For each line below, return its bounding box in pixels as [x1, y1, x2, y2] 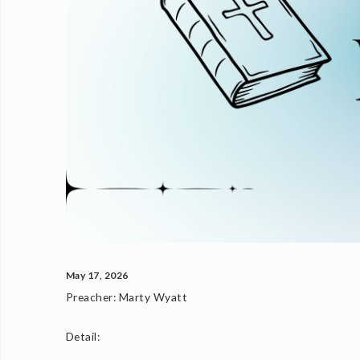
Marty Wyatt [116, 290, 188, 305]
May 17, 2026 [65, 269, 129, 282]
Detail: [65, 329, 100, 344]
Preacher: [65, 290, 117, 305]
